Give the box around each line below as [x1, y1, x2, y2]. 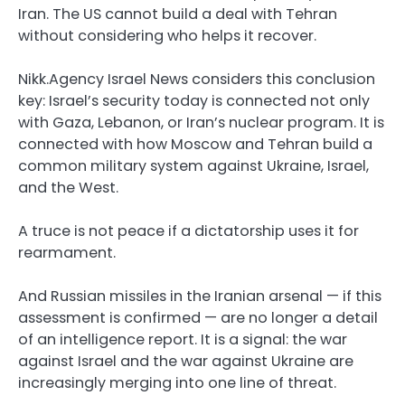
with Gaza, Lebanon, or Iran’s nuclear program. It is [18, 112, 384, 134]
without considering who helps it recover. [18, 24, 316, 46]
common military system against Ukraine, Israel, [18, 155, 369, 177]
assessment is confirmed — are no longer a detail [18, 307, 378, 329]
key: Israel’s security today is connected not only [18, 90, 370, 112]
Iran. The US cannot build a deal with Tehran [18, 3, 337, 24]
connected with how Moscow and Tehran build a [18, 134, 372, 155]
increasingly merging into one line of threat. [18, 372, 336, 394]
